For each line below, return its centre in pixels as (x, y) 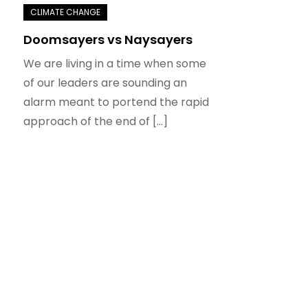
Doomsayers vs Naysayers (108, 39)
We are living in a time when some (114, 63)
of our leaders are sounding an (105, 82)
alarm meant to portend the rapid (116, 102)
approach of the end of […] (95, 121)
